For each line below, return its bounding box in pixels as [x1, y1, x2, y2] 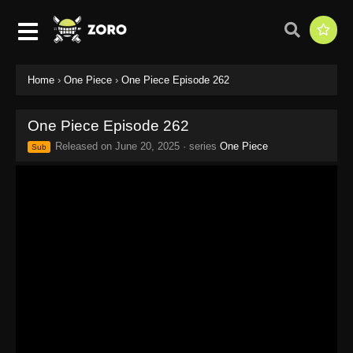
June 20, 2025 [115, 139, 180, 152]
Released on [52, 139, 115, 152]
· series [180, 139, 220, 152]
